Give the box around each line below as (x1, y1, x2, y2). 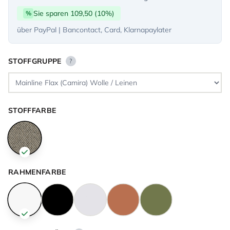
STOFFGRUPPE (8, 56, 62, 66)
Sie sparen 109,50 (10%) (33, 8, 114, 18)
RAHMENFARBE (8, 167, 66, 177)
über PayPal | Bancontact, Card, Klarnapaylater (17, 25, 171, 34)
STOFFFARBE (8, 105, 56, 115)
